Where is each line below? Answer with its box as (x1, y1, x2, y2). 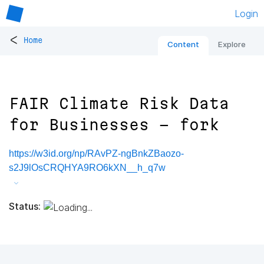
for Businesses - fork (9, 116, 219, 134)
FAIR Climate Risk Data (9, 95, 229, 113)
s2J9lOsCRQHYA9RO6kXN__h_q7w (9, 163, 166, 173)
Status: (9, 200, 41, 212)
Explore (218, 39, 246, 49)
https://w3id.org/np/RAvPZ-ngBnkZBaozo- (9, 148, 184, 159)
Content (167, 39, 199, 49)
